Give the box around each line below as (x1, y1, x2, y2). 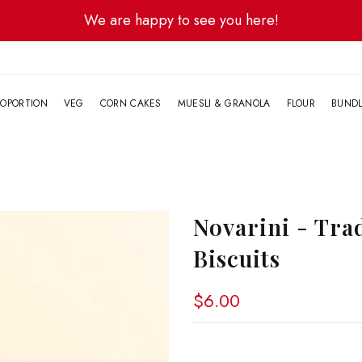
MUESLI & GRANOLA (177, 96, 271, 111)
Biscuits (193, 243, 280, 273)
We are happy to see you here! (83, 10, 279, 31)
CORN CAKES (99, 96, 162, 111)
